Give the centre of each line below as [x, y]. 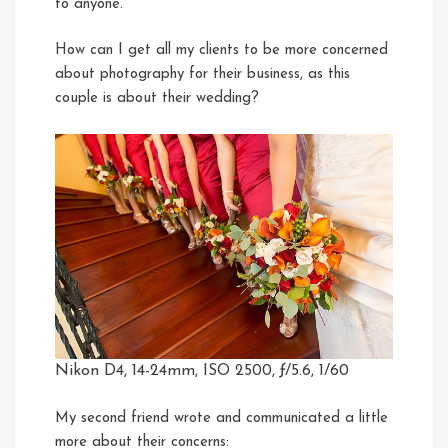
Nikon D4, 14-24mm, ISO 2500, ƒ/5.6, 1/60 [202, 370]
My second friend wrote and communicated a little [221, 418]
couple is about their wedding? [157, 99]
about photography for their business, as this [202, 75]
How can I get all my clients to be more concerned [221, 51]
